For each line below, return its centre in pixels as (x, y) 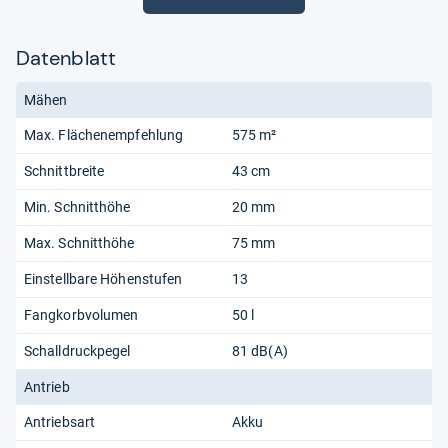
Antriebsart (60, 421)
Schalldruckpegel (79, 350)
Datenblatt (66, 57)
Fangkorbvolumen (83, 314)
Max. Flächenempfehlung (105, 134)
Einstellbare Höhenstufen (105, 278)
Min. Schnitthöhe (79, 206)
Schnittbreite (66, 170)
